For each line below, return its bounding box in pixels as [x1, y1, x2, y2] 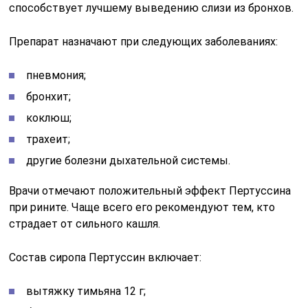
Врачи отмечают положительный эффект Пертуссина [9, 184, 291, 197]
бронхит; [26, 89, 71, 103]
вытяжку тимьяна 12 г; [26, 284, 146, 298]
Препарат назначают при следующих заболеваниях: [9, 34, 278, 48]
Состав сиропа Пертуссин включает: [9, 250, 202, 264]
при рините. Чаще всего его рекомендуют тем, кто [9, 200, 276, 214]
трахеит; [26, 132, 71, 146]
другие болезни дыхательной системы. [26, 153, 231, 167]
